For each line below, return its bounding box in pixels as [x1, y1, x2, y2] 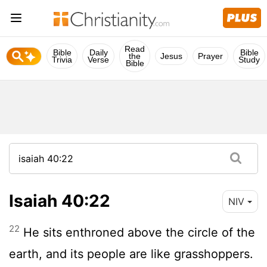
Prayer [198, 51, 223, 61]
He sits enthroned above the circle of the [20, 225, 255, 240]
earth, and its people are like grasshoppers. [9, 246, 253, 261]
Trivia [52, 55, 72, 64]
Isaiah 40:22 [9, 190, 110, 211]
